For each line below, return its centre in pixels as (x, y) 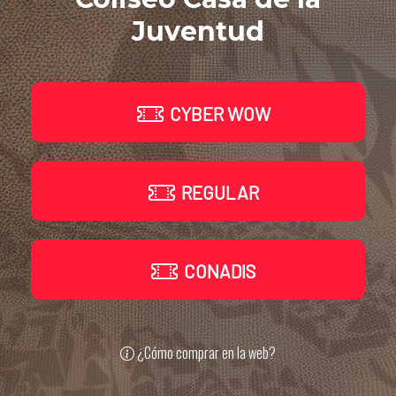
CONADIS (218, 270)
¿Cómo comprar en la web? (205, 352)
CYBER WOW (218, 113)
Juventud (198, 31)
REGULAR (218, 192)
